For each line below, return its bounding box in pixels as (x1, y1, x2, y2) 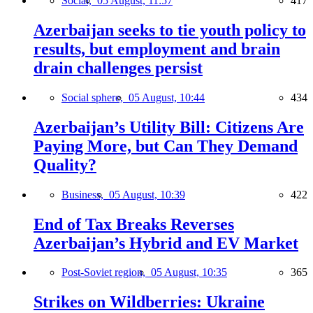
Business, (61, 188, 109, 201)
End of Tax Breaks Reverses (34, 214, 234, 233)
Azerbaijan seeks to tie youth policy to (34, 20, 306, 39)
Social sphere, (61, 91, 129, 103)
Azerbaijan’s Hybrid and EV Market (34, 233, 298, 252)
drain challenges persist (34, 58, 203, 77)
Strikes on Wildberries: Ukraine (34, 293, 265, 312)
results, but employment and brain (34, 39, 280, 58)
